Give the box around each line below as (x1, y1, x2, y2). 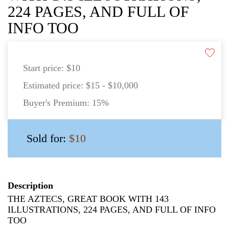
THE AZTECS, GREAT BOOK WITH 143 (8, 194, 169, 204)
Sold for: (27, 132, 69, 145)
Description (8, 180, 53, 191)
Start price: (23, 63, 66, 74)
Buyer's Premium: (23, 98, 92, 108)
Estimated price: (23, 80, 86, 91)
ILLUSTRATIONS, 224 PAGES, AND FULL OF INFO (8, 204, 216, 215)
